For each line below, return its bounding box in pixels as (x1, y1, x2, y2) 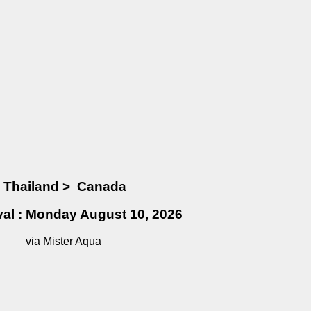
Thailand (3, 178, 60, 194)
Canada (77, 178, 127, 194)
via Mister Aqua (25, 235, 101, 248)
